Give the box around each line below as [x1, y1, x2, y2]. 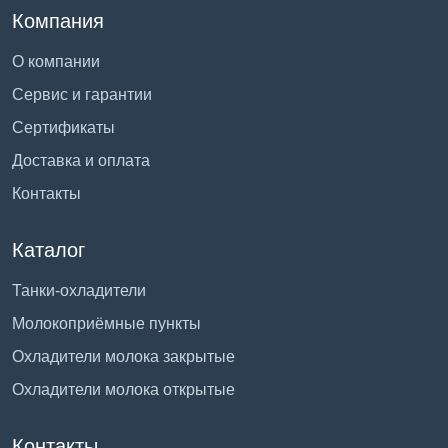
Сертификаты [12, 118, 115, 136]
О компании [12, 52, 100, 70]
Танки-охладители [12, 281, 146, 299]
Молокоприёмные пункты [12, 314, 201, 332]
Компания [12, 9, 104, 32]
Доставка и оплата [12, 151, 150, 169]
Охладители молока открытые [12, 380, 235, 398]
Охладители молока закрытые [12, 347, 235, 365]
